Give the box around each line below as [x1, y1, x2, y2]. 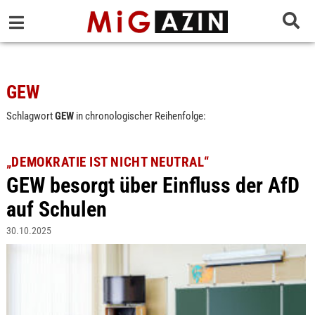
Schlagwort [6, 110, 55, 122]
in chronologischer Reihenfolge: [73, 110, 206, 122]
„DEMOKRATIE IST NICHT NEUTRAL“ [6, 153, 210, 170]
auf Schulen [6, 196, 107, 221]
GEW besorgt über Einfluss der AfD [6, 172, 300, 198]
